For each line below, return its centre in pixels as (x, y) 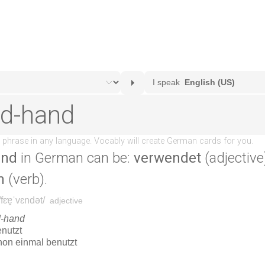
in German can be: (75, 158)
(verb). (26, 179)
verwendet (167, 158)
